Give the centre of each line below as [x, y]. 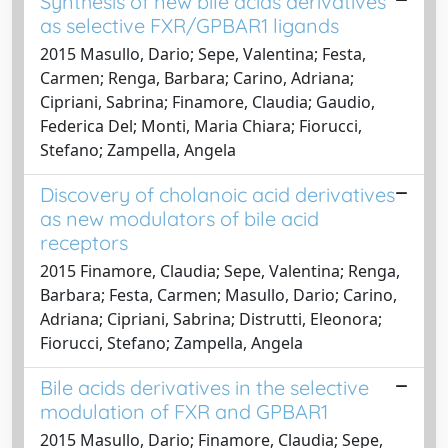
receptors [84, 242]
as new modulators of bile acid [179, 218]
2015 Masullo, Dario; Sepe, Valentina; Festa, [203, 53]
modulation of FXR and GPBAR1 [184, 411]
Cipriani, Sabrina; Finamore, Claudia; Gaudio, [207, 101]
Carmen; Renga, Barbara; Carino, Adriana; [197, 77]
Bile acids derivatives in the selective [204, 387]
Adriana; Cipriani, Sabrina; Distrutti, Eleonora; [211, 318]
